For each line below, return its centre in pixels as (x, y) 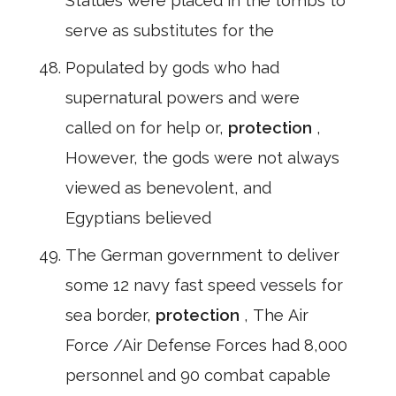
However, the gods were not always (202, 158)
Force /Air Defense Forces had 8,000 (206, 345)
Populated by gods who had (172, 68)
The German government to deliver (202, 255)
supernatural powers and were (183, 98)
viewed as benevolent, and (168, 188)
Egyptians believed (138, 218)
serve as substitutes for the (170, 30)
